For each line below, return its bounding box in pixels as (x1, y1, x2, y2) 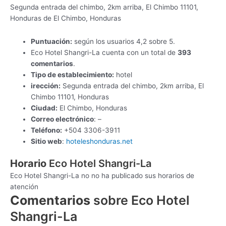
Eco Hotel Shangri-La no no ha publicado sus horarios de (10, 172, 194, 180)
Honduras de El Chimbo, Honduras (10, 14, 121, 22)
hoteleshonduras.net (66, 137, 135, 145)
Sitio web (31, 137, 63, 145)
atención (10, 183, 38, 191)
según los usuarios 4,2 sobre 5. (72, 37, 176, 45)
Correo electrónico (31, 115, 94, 123)
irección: (31, 81, 61, 90)
